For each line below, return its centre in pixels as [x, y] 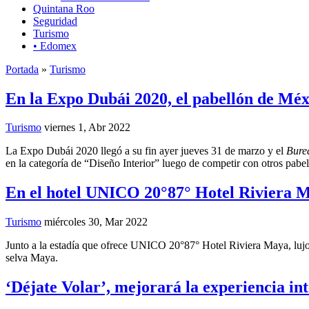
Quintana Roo [64, 8]
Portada [22, 69]
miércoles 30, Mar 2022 [96, 222]
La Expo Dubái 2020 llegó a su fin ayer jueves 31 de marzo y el [146, 151]
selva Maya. [32, 258]
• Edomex [55, 46]
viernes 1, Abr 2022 [87, 128]
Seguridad [55, 21]
